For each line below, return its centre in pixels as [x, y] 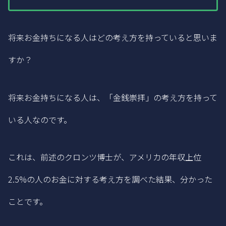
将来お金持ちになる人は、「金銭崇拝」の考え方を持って [113, 97]
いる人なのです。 [40, 119]
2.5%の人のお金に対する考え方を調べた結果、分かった [110, 179]
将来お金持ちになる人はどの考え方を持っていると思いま [113, 38]
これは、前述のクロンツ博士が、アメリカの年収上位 [105, 157]
